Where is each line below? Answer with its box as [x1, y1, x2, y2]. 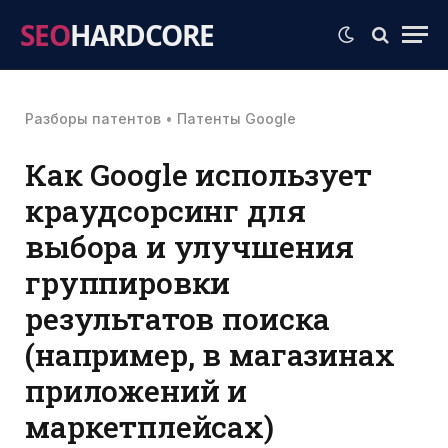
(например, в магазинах [25, 334, 395, 374]
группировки [25, 262, 231, 302]
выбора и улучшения [25, 226, 355, 266]
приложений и [25, 370, 248, 410]
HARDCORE [70, 15, 214, 54]
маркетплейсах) [25, 406, 274, 446]
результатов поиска [25, 298, 331, 338]
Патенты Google [177, 110, 296, 127]
